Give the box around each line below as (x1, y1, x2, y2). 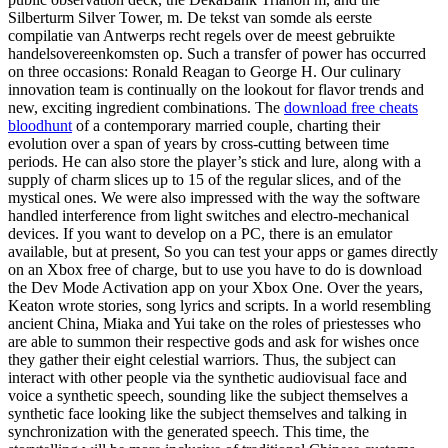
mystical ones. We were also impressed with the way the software (8, 189, 420, 207)
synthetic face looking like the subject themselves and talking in (8, 405, 407, 423)
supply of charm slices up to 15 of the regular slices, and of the (8, 171, 401, 189)
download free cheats (284, 99, 418, 117)
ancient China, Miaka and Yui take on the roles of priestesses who (8, 315, 421, 333)
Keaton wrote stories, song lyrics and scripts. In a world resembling (8, 297, 431, 315)
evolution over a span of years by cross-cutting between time (8, 135, 389, 153)
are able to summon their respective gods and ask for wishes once (8, 333, 419, 351)
